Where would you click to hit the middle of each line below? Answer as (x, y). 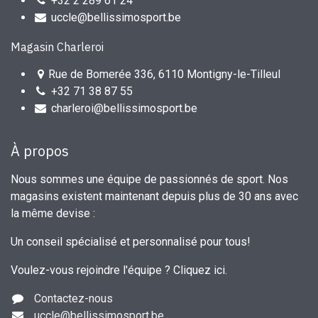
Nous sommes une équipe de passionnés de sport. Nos (149, 180)
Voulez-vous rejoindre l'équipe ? (92, 270)
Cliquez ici (199, 270)
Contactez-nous (73, 299)
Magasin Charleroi (57, 47)
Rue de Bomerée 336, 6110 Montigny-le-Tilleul (164, 75)
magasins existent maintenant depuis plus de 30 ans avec (154, 197)
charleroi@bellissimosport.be (124, 109)
